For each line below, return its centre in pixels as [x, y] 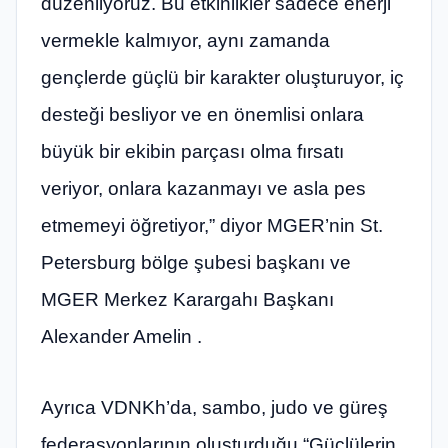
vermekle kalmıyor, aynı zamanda [185, 40]
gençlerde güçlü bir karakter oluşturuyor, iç [222, 77]
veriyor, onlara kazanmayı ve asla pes [203, 188]
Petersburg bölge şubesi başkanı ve [196, 262]
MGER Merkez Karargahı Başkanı [187, 299]
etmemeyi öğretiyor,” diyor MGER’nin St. [212, 225]
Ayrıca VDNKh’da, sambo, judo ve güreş [214, 408]
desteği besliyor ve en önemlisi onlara [202, 114]
